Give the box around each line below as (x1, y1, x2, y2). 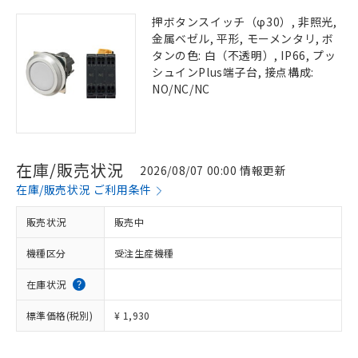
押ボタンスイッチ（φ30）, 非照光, (152, 14, 337, 30)
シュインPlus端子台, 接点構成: (152, 64, 314, 80)
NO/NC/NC (152, 81, 210, 97)
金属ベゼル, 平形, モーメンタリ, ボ (152, 30, 334, 46)
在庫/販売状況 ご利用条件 (16, 181, 152, 197)
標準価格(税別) (26, 308, 93, 322)
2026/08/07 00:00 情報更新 (140, 161, 287, 178)
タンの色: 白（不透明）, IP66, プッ (152, 47, 336, 63)
